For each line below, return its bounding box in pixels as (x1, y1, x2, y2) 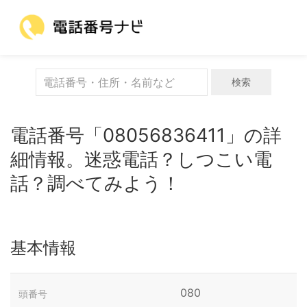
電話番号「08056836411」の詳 (10, 124, 282, 147)
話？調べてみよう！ (10, 172, 180, 195)
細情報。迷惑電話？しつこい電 (10, 148, 272, 171)
